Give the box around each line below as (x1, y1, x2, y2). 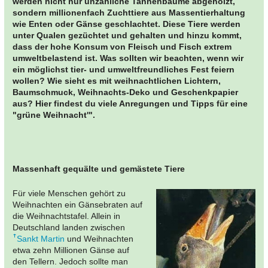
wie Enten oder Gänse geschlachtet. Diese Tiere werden (13, 19, 240, 29)
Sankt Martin (17, 233, 65, 243)
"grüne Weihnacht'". (13, 110, 95, 120)
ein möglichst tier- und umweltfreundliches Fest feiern (13, 65, 234, 75)
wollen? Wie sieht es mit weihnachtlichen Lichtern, (13, 76, 221, 86)
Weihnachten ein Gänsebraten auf (13, 199, 142, 209)
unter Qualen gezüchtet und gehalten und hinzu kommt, (13, 31, 242, 41)
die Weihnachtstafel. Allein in (13, 211, 120, 221)
